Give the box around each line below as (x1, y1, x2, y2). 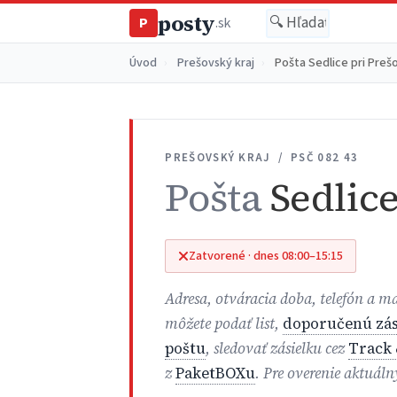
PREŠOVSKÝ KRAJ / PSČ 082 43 (165, 149, 359, 166)
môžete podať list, (165, 313, 284, 334)
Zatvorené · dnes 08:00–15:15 (189, 246, 343, 266)
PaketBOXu (175, 362, 256, 384)
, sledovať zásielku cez (206, 338, 349, 359)
